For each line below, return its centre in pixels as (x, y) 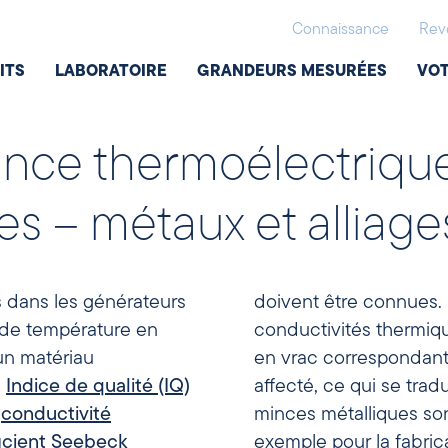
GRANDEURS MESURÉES (292, 72)
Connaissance (341, 30)
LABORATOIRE (111, 72)
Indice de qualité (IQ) (98, 387)
